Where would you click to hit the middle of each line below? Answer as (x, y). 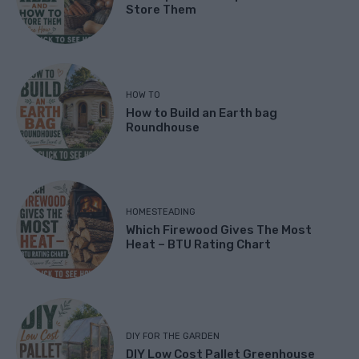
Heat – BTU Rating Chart (199, 245)
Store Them (161, 10)
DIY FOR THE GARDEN (173, 337)
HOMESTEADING (161, 212)
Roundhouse (163, 127)
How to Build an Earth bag (202, 113)
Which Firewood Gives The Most (219, 230)
